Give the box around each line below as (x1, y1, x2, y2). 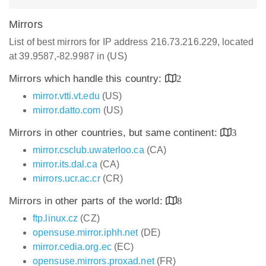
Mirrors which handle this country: (9, 73, 165, 84)
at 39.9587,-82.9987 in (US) (9, 51, 127, 61)
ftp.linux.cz (33, 213, 78, 223)
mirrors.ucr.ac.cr (33, 173, 100, 183)
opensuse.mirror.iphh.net (33, 227, 138, 237)
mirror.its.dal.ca (33, 159, 97, 169)
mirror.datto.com (33, 105, 101, 115)
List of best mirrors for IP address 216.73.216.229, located (9, 37, 254, 47)
